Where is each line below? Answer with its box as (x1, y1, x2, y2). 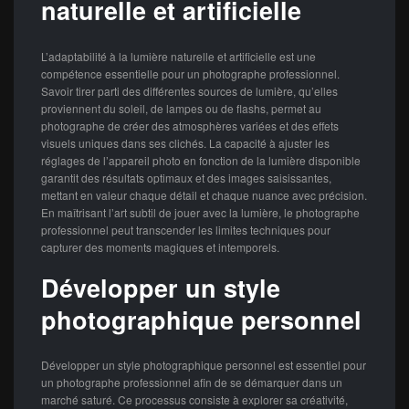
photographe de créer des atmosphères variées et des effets (41, 117, 339, 133)
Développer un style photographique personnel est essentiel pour (41, 357, 366, 372)
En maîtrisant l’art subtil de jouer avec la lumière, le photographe (41, 204, 360, 220)
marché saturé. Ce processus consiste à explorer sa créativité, (41, 392, 348, 407)
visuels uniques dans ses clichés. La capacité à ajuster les (41, 134, 330, 151)
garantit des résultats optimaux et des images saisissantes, (41, 169, 331, 185)
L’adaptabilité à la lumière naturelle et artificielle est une (41, 47, 316, 64)
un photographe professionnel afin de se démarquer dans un (41, 374, 342, 390)
